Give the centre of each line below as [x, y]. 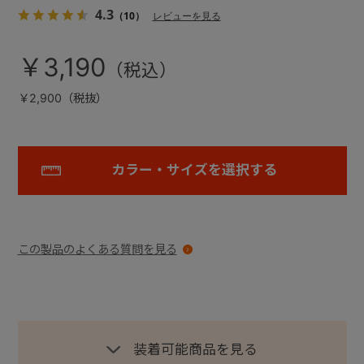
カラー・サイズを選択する [194, 170]
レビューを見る [186, 15]
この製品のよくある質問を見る [97, 249]
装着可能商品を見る [196, 350]
